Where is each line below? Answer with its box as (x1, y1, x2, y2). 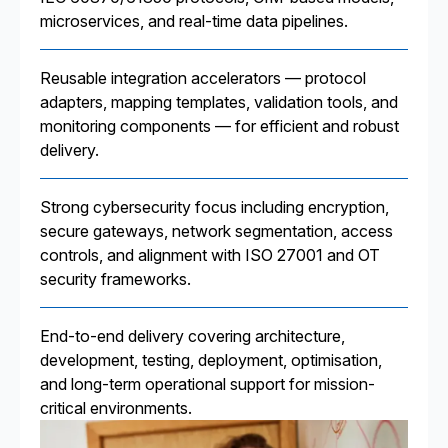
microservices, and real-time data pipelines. (40, 11, 348, 31)
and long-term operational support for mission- (40, 374, 375, 394)
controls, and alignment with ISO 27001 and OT (40, 245, 380, 265)
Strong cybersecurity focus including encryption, (40, 197, 389, 217)
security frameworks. (40, 269, 191, 289)
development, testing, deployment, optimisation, (40, 350, 382, 370)
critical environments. (40, 398, 192, 418)
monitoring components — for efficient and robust (40, 116, 399, 136)
